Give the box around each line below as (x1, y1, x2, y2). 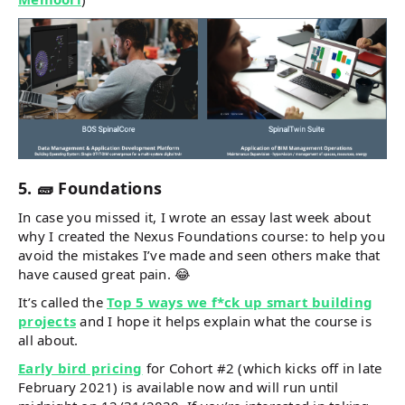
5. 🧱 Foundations (18, 176, 162, 199)
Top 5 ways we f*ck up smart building (107, 292, 372, 311)
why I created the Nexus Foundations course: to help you (18, 226, 385, 245)
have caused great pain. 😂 (18, 264, 192, 283)
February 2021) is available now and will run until (18, 377, 339, 396)
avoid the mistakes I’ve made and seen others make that (18, 245, 381, 264)
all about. (18, 330, 79, 349)
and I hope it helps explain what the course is (76, 311, 372, 330)
